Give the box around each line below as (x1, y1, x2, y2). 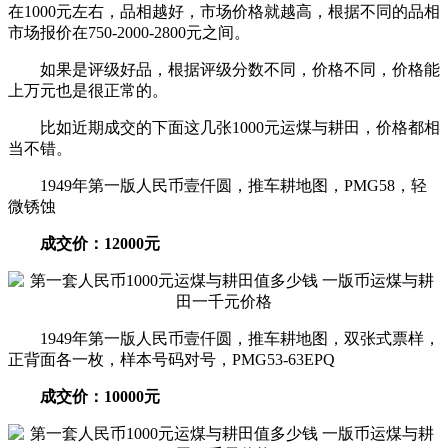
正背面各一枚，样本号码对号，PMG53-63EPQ (8, 350, 335, 368)
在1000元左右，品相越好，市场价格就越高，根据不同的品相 (8, 2, 440, 20)
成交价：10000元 (8, 387, 160, 405)
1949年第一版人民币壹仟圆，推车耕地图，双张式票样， (8, 329, 440, 347)
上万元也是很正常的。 (8, 81, 168, 99)
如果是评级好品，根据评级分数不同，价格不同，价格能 (8, 60, 440, 78)
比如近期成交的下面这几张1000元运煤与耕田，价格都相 (8, 118, 440, 136)
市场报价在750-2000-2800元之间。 (8, 23, 250, 41)
